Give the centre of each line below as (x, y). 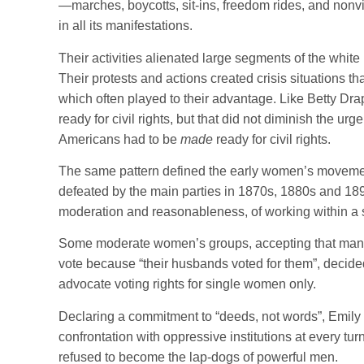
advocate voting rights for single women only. (187, 284)
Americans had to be (119, 139)
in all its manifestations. (126, 26)
